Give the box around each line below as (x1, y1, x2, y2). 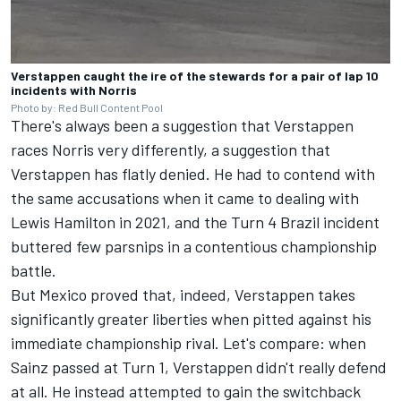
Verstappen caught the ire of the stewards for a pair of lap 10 (11, 67, 379, 83)
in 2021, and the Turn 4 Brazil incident (115, 211, 380, 232)
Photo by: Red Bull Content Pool (11, 100, 163, 114)
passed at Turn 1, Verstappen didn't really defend (48, 356, 387, 377)
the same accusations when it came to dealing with (11, 187, 359, 208)
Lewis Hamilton (11, 211, 115, 232)
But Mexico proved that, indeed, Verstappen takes (11, 284, 355, 304)
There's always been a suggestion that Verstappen (11, 115, 354, 135)
